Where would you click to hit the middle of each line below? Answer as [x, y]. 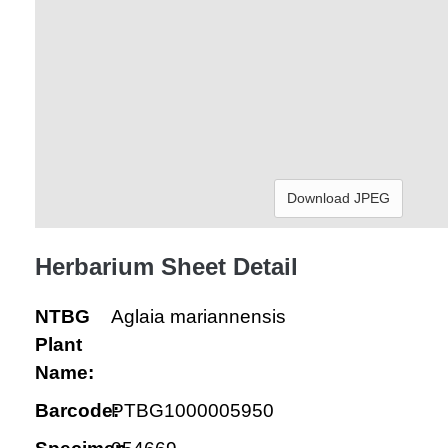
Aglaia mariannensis [198, 316]
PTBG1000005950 [192, 410]
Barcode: [77, 410]
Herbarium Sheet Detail [166, 266]
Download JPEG [338, 198]
